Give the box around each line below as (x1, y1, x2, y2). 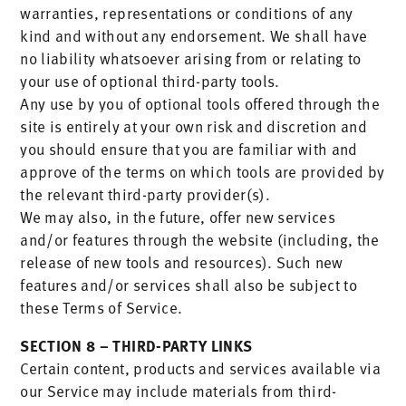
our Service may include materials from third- (20, 379, 337, 402)
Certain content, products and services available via (20, 356, 382, 380)
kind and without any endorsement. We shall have (20, 24, 368, 47)
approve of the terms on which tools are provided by (20, 159, 385, 183)
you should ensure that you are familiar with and (20, 137, 358, 160)
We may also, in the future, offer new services (20, 205, 336, 228)
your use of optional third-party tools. (20, 69, 280, 92)
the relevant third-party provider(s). (20, 182, 270, 206)
